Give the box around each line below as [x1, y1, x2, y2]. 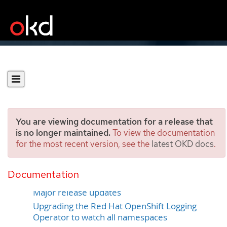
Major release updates [33, 186, 121, 198]
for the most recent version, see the [16, 138, 152, 149]
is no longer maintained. [16, 127, 110, 138]
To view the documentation [110, 127, 215, 138]
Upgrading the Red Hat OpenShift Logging [33, 200, 197, 212]
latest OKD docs [152, 138, 214, 149]
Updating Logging [13, 145, 137, 166]
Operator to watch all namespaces [33, 211, 167, 223]
